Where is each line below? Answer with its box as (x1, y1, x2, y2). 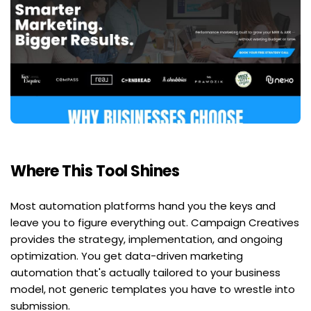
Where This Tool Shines (10, 160, 179, 182)
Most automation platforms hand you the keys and (10, 199, 276, 213)
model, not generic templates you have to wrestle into (10, 282, 295, 296)
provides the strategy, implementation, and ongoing (10, 232, 283, 246)
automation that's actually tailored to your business (10, 265, 280, 280)
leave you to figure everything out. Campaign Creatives (10, 215, 299, 230)
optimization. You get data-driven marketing (10, 249, 243, 263)
